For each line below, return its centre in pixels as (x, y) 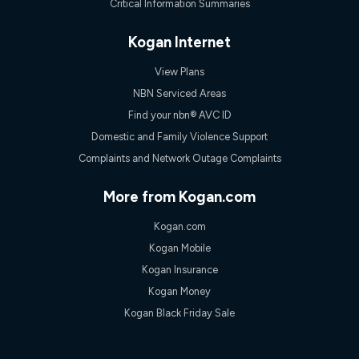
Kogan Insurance (179, 269)
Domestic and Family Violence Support (179, 136)
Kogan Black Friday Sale (179, 313)
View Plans (179, 71)
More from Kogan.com (179, 197)
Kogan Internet (179, 42)
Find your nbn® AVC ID (179, 115)
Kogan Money (179, 291)
